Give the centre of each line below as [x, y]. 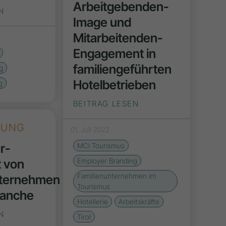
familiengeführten [122, 69]
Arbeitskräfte [139, 201]
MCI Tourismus [101, 145]
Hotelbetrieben [114, 84]
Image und [102, 22]
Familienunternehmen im [117, 176]
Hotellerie [92, 201]
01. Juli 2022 [90, 129]
